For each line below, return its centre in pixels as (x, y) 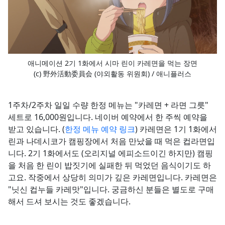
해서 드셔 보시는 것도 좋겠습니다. (69, 201)
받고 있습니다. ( (36, 129)
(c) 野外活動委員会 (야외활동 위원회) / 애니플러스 (113, 74)
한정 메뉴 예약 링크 (100, 129)
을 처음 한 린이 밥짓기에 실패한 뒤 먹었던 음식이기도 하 (109, 165)
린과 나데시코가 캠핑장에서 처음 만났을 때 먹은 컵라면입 (111, 141)
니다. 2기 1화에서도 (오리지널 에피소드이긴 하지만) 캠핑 (110, 153)
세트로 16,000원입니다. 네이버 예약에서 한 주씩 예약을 (108, 117)
